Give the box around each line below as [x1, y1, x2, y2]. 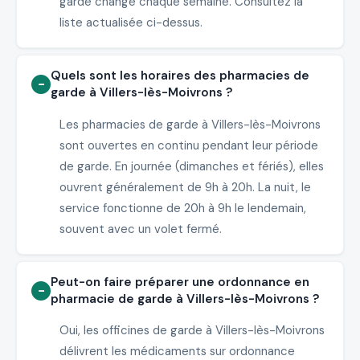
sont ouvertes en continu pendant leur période [59, 137, 318, 153]
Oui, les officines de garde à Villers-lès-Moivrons [59, 322, 325, 339]
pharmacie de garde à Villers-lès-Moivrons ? [51, 291, 321, 308]
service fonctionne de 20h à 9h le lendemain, [59, 199, 306, 216]
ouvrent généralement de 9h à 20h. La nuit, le [59, 178, 311, 195]
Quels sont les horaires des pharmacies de [51, 67, 310, 84]
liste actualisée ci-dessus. [59, 14, 202, 31]
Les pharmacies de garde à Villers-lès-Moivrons [59, 116, 321, 133]
